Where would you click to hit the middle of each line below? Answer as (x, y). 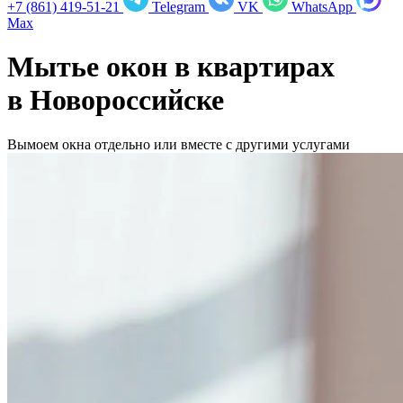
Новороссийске (127, 100)
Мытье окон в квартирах (171, 67)
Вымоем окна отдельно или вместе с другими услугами (179, 144)
